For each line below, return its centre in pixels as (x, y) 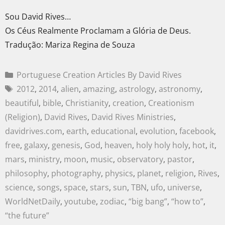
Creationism (171, 103)
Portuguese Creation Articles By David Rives (99, 75)
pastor (180, 159)
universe (184, 187)
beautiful (22, 103)
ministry (44, 159)
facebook (197, 131)
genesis (66, 145)
